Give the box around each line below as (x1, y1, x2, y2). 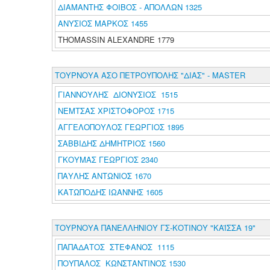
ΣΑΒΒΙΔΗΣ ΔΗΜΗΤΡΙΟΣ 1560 (57, 137, 165, 149)
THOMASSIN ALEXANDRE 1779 (57, 34, 174, 45)
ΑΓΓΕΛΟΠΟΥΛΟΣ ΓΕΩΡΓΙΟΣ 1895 (57, 121, 184, 133)
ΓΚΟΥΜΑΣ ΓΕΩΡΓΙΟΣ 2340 (57, 154, 158, 165)
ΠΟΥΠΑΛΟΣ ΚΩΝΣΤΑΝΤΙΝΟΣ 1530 (57, 257, 186, 269)
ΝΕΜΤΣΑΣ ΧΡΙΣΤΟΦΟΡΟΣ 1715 (57, 105, 174, 116)
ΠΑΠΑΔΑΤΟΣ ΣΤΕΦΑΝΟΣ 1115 (57, 241, 174, 253)
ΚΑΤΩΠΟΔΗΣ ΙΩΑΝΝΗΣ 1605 (57, 186, 163, 198)
